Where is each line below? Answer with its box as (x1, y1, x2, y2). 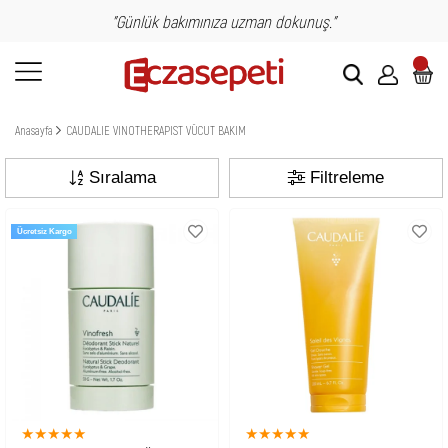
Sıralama (88, 168, 156, 188)
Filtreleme (310, 168, 384, 188)
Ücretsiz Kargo (16, 227, 72, 237)
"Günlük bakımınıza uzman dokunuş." (112, 11, 336, 31)
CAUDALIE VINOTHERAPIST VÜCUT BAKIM (67, 123, 246, 138)
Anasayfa (15, 123, 53, 138)
